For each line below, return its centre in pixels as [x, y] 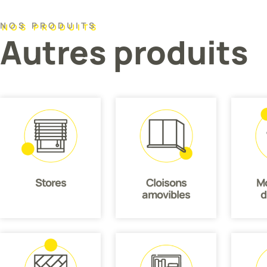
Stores [50, 183]
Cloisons [166, 183]
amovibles [166, 195]
